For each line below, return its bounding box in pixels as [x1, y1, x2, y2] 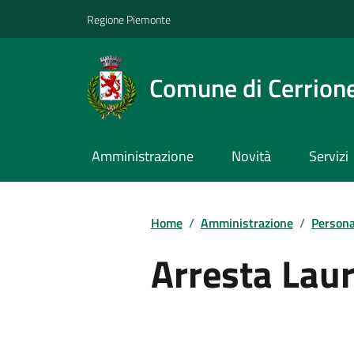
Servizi [308, 145, 348, 168]
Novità [231, 145, 271, 168]
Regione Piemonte [87, 10, 171, 28]
